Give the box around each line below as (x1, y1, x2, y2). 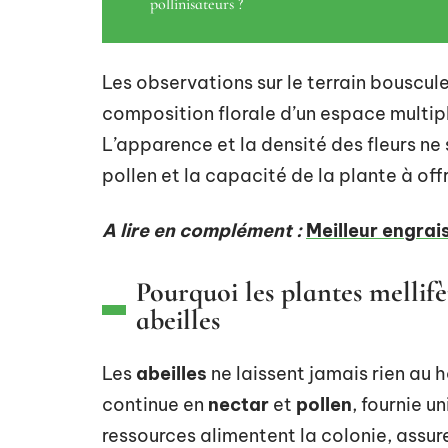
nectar (208, 392, 269, 416)
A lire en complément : (102, 218, 302, 242)
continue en (102, 392, 208, 416)
